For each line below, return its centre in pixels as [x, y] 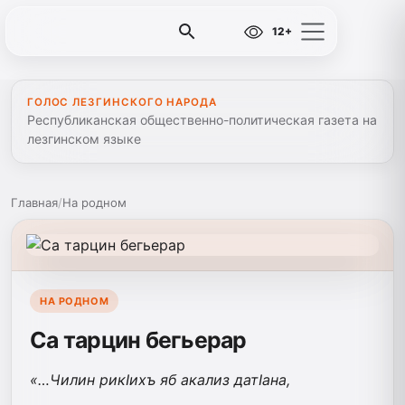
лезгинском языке [84, 139]
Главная [34, 203]
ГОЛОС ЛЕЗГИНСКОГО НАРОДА [122, 102]
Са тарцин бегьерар [138, 339]
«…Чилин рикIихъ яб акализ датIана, [160, 379]
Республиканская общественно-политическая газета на [202, 120]
